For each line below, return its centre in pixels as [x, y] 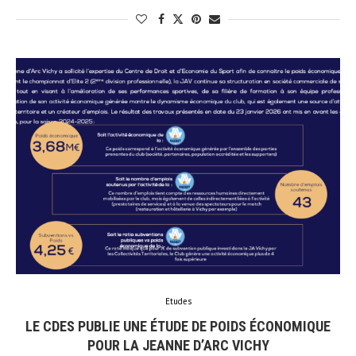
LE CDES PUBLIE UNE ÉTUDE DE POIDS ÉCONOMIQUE [178, 326]
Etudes [178, 301]
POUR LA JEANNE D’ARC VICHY [178, 345]
